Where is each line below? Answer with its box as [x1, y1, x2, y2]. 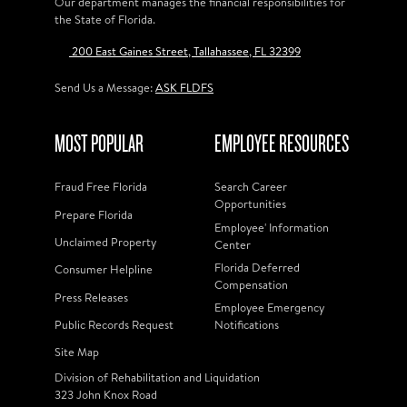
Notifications [214, 316, 279, 333]
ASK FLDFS [155, 79, 213, 95]
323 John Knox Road [55, 385, 157, 402]
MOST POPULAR [55, 131, 144, 157]
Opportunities [214, 195, 286, 213]
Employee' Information [214, 218, 329, 235]
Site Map [55, 343, 99, 361]
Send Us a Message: [55, 79, 155, 95]
